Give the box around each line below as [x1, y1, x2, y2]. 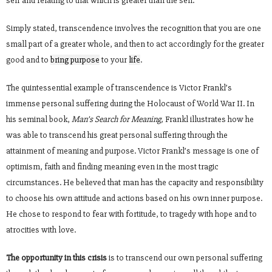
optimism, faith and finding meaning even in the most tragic [6, 161, 219, 172]
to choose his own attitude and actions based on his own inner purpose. [6, 193, 262, 204]
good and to [6, 55, 50, 66]
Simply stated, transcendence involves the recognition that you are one [6, 23, 261, 34]
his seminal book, [6, 114, 72, 125]
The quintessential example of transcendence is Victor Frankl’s [6, 83, 232, 93]
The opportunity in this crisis [6, 253, 107, 263]
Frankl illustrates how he [165, 114, 254, 125]
